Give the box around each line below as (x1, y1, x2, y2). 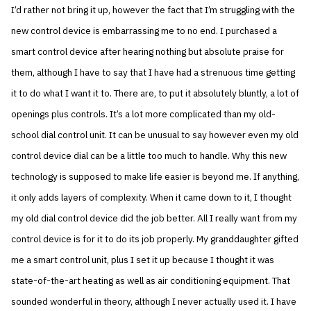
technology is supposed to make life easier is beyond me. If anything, (11, 170, 300, 183)
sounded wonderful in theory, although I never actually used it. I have (11, 295, 297, 308)
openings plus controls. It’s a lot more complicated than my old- (11, 108, 276, 121)
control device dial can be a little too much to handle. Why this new (11, 149, 287, 162)
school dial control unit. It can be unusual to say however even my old (11, 128, 299, 142)
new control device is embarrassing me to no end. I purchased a (11, 24, 278, 37)
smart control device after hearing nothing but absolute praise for (11, 45, 285, 58)
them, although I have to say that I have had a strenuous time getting (11, 66, 296, 79)
